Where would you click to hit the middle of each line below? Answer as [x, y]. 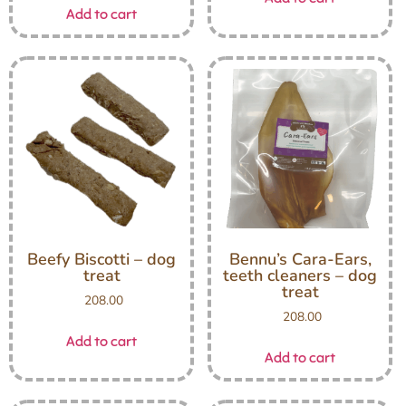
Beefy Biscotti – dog [101, 260]
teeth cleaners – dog [300, 276]
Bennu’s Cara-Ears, [300, 260]
